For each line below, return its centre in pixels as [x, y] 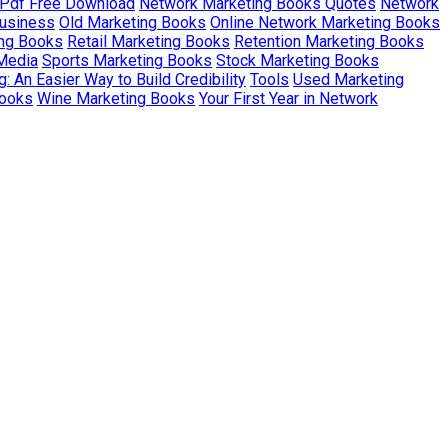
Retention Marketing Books [329, 41]
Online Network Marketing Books [325, 22]
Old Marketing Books [132, 22]
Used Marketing [348, 79]
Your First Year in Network [288, 98]
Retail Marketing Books [148, 41]
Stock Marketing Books [297, 60]
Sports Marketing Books [127, 60]
